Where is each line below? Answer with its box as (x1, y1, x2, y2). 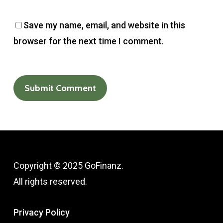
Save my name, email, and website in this (23, 20, 185, 31)
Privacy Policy (13, 207, 70, 218)
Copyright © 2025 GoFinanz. (13, 160, 123, 171)
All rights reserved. (13, 176, 87, 187)
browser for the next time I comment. (13, 36, 164, 47)
